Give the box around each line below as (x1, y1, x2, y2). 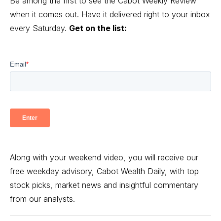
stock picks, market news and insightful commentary (10, 180, 198, 190)
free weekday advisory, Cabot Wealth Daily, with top (10, 166, 199, 176)
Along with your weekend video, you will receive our (10, 152, 198, 162)
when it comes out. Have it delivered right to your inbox (10, 9, 210, 19)
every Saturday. (10, 23, 69, 33)
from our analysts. (10, 193, 75, 204)
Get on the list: (69, 23, 127, 33)
